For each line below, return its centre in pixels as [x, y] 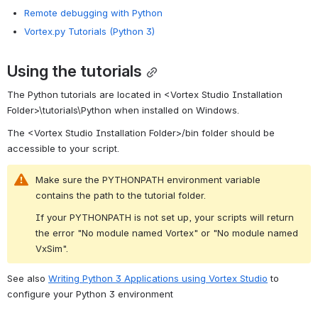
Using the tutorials [75, 71]
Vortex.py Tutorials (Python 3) [89, 31]
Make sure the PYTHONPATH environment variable [148, 179]
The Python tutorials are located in [86, 94]
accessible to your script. [63, 148]
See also [28, 279]
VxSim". [52, 249]
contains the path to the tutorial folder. [121, 195]
